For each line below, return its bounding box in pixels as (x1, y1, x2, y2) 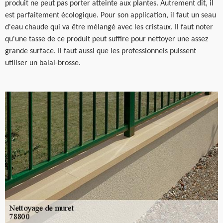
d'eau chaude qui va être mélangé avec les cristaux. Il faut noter (5, 23, 213, 31)
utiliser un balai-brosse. (5, 59, 81, 67)
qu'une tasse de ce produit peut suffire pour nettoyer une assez (5, 35, 208, 43)
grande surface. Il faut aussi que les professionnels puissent (5, 47, 196, 55)
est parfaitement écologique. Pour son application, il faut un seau (5, 11, 216, 19)
